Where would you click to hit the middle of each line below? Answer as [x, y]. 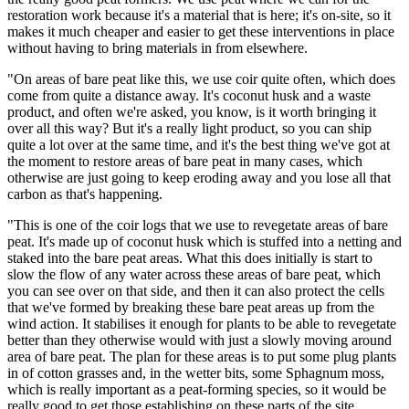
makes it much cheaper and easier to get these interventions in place [201, 32]
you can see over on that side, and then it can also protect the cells [196, 291]
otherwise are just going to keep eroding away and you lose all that [199, 178]
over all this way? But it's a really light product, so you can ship [189, 129]
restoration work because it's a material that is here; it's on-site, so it [199, 16]
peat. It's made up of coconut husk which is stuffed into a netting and [204, 242]
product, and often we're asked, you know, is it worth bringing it [192, 112]
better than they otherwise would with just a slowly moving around [199, 341]
